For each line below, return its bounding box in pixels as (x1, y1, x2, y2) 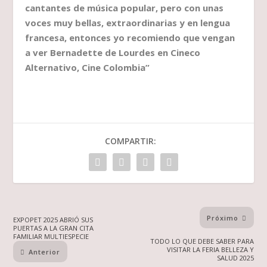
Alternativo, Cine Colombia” (25, 61, 150, 74)
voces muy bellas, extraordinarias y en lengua (25, 17, 231, 29)
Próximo (206, 213, 238, 222)
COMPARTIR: (105, 135, 156, 147)
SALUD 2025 (216, 253, 254, 263)
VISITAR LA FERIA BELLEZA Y (166, 245, 254, 254)
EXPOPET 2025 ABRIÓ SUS (13, 215, 94, 225)
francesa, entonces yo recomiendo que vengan (25, 32, 235, 44)
